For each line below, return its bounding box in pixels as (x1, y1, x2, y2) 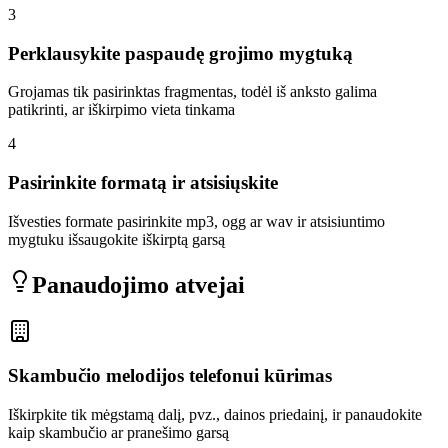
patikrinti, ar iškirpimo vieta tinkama (8, 101, 235, 119)
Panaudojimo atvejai (32, 271, 245, 298)
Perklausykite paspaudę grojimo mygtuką (8, 42, 353, 64)
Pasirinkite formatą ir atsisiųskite (8, 172, 278, 194)
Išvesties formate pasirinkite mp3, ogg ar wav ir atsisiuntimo (8, 212, 385, 230)
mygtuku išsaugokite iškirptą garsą (8, 230, 225, 248)
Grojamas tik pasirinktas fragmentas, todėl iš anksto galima (8, 83, 377, 101)
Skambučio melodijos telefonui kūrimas (8, 365, 332, 387)
